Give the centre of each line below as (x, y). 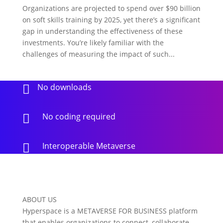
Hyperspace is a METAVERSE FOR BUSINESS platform (110, 211)
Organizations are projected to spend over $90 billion (111, 8)
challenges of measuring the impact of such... (98, 54)
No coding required (79, 116)
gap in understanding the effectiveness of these (102, 31)
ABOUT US (39, 199)
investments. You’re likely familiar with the (93, 42)
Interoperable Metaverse (89, 146)
